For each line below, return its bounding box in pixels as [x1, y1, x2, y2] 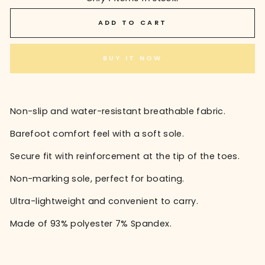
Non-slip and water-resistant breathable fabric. [10, 105, 225, 117]
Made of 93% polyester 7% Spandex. [10, 217, 172, 230]
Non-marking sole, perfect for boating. [10, 172, 185, 185]
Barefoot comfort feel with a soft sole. [10, 127, 185, 140]
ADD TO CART [98, 18, 167, 28]
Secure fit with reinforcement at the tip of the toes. [10, 150, 240, 162]
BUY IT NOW [102, 53, 163, 63]
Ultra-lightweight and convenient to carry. [10, 195, 199, 207]
